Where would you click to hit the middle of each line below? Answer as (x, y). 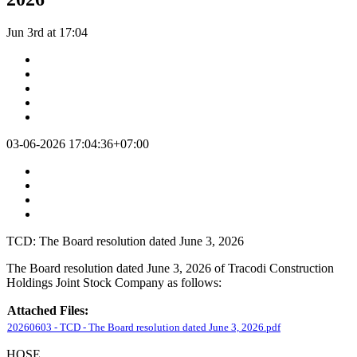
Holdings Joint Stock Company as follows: (116, 283)
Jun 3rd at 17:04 (47, 33)
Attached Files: (48, 311)
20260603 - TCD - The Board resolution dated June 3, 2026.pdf (144, 328)
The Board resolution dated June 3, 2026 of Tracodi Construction (170, 269)
